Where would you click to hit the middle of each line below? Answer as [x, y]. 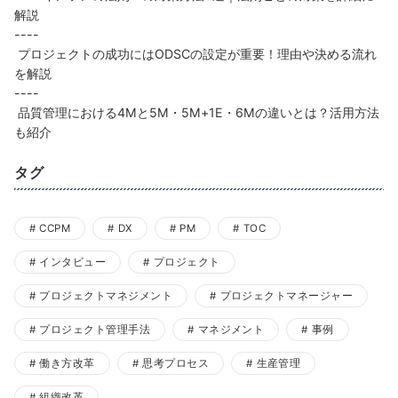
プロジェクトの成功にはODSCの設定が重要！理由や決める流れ [195, 54]
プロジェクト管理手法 [95, 330]
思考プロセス [176, 364]
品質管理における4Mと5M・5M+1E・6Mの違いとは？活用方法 [197, 113]
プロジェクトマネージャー [287, 296]
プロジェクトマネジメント [106, 296]
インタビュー [73, 263]
